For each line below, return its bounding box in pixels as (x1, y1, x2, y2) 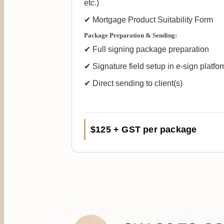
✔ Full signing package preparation (84, 45, 209, 54)
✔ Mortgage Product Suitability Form (84, 15, 213, 24)
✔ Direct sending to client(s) (84, 79, 182, 88)
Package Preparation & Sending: (84, 31, 177, 39)
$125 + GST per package (90, 124, 197, 135)
